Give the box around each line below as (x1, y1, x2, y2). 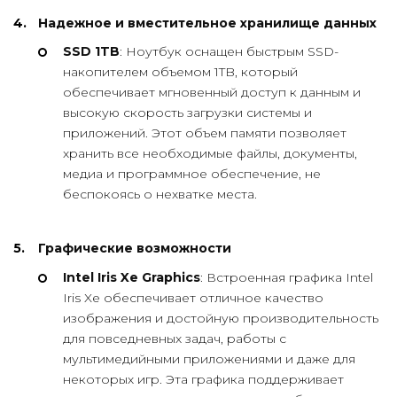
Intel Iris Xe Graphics (63, 269, 200, 285)
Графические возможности (38, 240, 231, 257)
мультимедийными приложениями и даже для (63, 350, 355, 367)
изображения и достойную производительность (63, 309, 378, 326)
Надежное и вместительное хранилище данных (38, 14, 377, 31)
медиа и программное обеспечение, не (63, 166, 321, 183)
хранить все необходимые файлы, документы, (63, 145, 357, 162)
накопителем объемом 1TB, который (63, 64, 298, 81)
